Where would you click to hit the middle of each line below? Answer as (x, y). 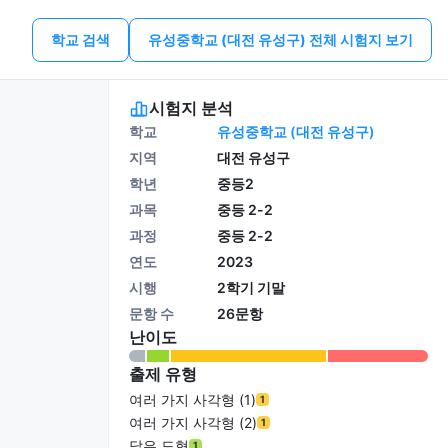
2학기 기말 (251, 287)
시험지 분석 (191, 108)
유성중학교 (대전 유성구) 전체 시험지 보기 (280, 39)
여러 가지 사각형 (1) (192, 399)
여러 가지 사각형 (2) (193, 422)
